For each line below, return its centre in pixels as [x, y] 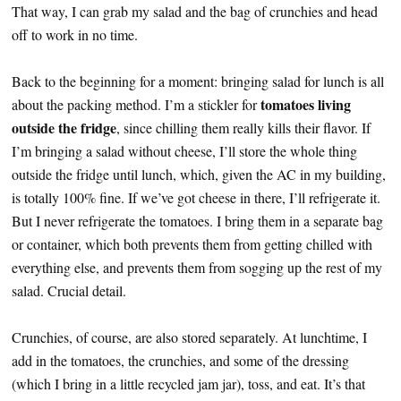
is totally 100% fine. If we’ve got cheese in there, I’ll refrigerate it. [196, 197]
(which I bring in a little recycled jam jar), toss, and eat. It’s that [188, 384]
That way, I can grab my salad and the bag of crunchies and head [195, 11]
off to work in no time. [75, 34]
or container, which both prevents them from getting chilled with [192, 244]
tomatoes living [306, 104]
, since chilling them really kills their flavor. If [243, 128]
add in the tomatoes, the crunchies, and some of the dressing [180, 360]
